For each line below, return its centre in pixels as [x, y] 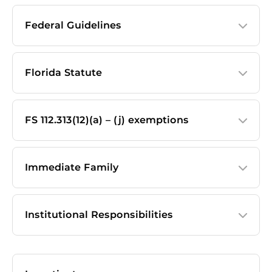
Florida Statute [63, 73]
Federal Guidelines [73, 25]
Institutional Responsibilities [99, 215]
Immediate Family [72, 167]
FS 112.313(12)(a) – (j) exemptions [107, 120]
